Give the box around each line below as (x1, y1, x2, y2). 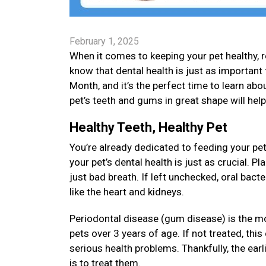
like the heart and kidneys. (69, 186, 186, 198)
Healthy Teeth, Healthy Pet (69, 120, 230, 135)
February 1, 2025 (69, 36, 139, 47)
